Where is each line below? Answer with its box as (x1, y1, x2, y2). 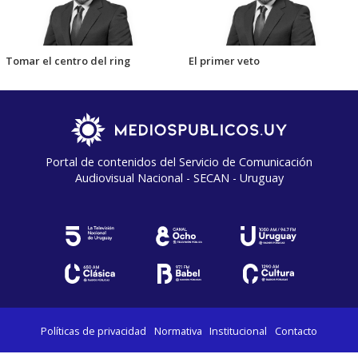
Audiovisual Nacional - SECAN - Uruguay (74, 170, 284, 186)
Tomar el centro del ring (6, 54, 130, 69)
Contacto (274, 324, 317, 339)
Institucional (209, 324, 268, 339)
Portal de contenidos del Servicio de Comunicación (46, 154, 312, 170)
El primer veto (189, 54, 260, 69)
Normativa (153, 324, 202, 339)
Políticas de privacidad (41, 324, 147, 339)
